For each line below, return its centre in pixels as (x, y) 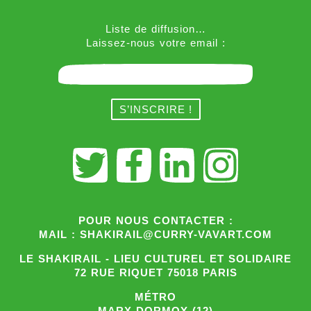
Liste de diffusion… (155, 28)
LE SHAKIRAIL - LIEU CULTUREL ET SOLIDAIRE (155, 258)
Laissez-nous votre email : (155, 42)
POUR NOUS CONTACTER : (155, 220)
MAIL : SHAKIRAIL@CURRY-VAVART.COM (155, 234)
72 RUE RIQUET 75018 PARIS (155, 272)
